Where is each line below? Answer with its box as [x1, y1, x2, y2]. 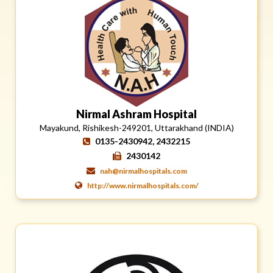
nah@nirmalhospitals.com [99, 166, 187, 175]
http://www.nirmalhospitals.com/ [87, 180, 199, 190]
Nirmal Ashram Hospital [76, 107, 197, 121]
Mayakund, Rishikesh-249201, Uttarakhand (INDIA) [39, 122, 234, 133]
